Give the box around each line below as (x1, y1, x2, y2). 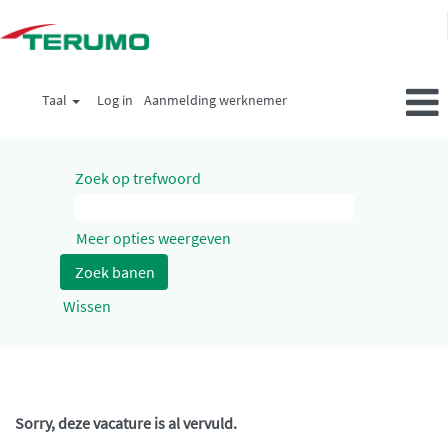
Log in (96, 91, 133, 109)
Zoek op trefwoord (75, 168, 201, 188)
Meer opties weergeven (76, 228, 231, 248)
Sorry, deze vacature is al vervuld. (15, 413, 237, 433)
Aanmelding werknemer (144, 91, 287, 109)
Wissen (63, 296, 111, 316)
